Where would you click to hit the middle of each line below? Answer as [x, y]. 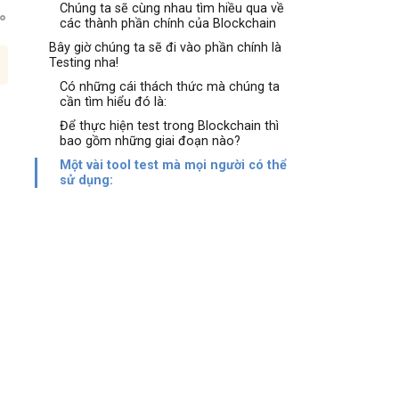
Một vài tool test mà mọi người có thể [174, 165]
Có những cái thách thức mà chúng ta [170, 87]
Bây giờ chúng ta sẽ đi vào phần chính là [166, 48]
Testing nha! [84, 63]
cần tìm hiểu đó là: [114, 102]
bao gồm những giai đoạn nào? [151, 141]
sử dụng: [87, 180]
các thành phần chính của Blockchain [168, 24]
